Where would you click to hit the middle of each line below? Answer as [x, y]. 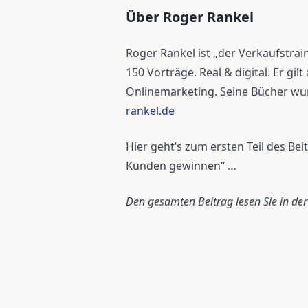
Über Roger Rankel [190, 17]
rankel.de [150, 111]
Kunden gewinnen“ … [181, 166]
